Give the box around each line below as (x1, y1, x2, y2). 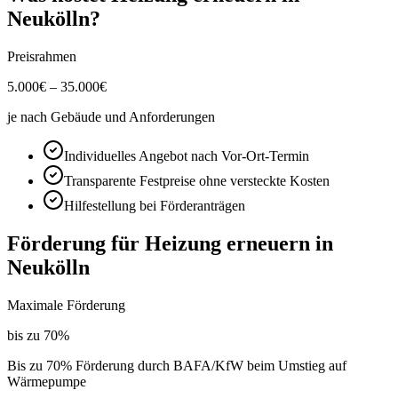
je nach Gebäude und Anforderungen (7, 108, 215, 124)
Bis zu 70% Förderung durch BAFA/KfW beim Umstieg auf (7, 357, 346, 373)
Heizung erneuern (145, 231, 310, 255)
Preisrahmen (7, 48, 76, 64)
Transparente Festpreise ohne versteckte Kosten (64, 172, 330, 188)
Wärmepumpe (7, 373, 86, 389)
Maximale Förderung (7, 297, 125, 313)
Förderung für (7, 231, 145, 255)
